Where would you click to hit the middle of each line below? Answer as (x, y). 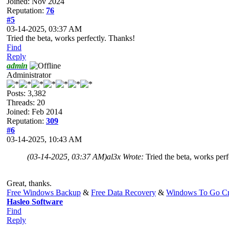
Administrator (29, 75)
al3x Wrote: (126, 156)
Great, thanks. (29, 183)
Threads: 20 (26, 102)
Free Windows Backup (44, 192)
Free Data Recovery (123, 192)
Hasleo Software (35, 201)
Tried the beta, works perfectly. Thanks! (71, 38)
